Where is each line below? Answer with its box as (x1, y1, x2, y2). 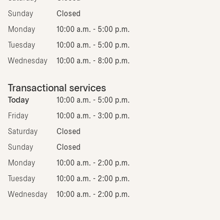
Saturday (8, 128, 38, 136)
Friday (8, 112, 28, 120)
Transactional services (8, 83, 106, 93)
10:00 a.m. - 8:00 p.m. (56, 57, 130, 65)
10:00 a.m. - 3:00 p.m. (56, 112, 130, 120)
